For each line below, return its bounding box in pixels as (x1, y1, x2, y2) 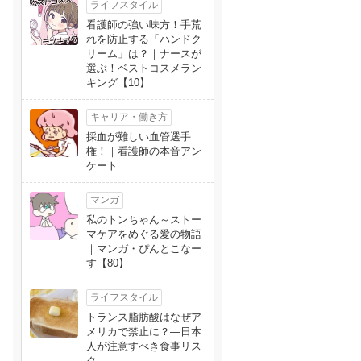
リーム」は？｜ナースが (86, 48, 201, 60)
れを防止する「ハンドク (86, 33, 201, 45)
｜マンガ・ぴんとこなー (86, 243, 201, 255)
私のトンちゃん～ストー (86, 214, 201, 226)
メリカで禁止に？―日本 (86, 326, 201, 338)
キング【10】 (86, 77, 150, 89)
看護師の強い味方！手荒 (86, 19, 201, 31)
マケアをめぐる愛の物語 (86, 228, 201, 240)
